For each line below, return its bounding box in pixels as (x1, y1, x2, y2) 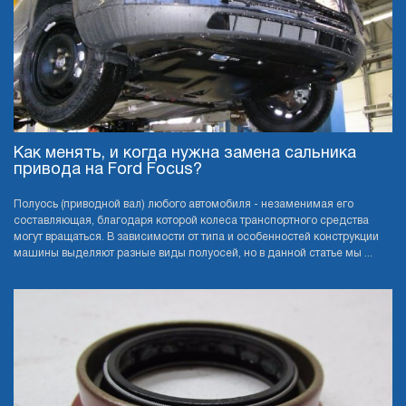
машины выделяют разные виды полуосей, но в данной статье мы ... (14, 247, 372, 258)
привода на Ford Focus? (14, 161, 202, 178)
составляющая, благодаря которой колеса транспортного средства (14, 215, 369, 226)
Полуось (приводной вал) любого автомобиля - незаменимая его (14, 198, 353, 209)
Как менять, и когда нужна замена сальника (14, 145, 356, 161)
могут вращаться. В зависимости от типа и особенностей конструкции (14, 231, 379, 242)
